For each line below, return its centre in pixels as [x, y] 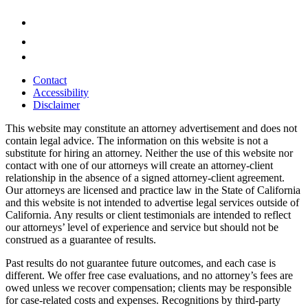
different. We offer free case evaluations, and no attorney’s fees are [149, 276]
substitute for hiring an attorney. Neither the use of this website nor [149, 153]
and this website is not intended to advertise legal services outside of [152, 203]
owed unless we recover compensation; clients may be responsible [148, 288]
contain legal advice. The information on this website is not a [137, 141]
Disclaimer [56, 105]
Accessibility [61, 93]
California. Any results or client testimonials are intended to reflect [148, 215]
